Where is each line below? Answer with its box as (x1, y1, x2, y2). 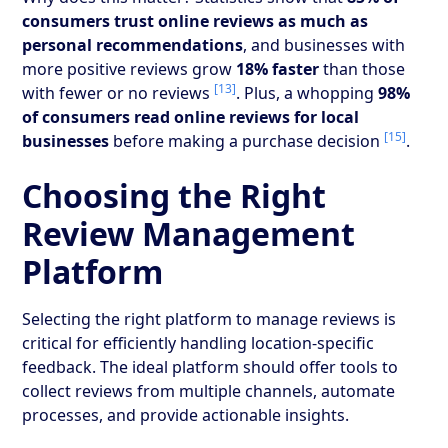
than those (319, 57, 406, 80)
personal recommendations (22, 33, 244, 56)
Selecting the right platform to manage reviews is (22, 307, 397, 330)
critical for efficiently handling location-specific (22, 331, 375, 354)
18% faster (236, 57, 320, 80)
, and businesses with (243, 33, 406, 56)
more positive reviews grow (22, 57, 237, 80)
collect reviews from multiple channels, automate (22, 379, 396, 402)
